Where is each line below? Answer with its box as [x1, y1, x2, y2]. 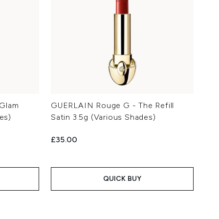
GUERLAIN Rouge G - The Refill [51, 101, 175, 110]
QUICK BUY [103, 175, 142, 183]
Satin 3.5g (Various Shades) [51, 112, 156, 122]
